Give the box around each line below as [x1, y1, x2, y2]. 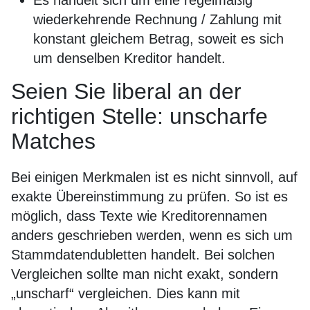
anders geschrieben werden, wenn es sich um [11, 228, 293, 243]
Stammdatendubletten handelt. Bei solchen [11, 247, 275, 262]
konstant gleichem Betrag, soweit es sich [33, 31, 284, 46]
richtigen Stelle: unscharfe [11, 104, 268, 129]
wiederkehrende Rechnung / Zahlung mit [33, 12, 282, 27]
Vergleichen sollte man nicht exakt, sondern [11, 266, 278, 282]
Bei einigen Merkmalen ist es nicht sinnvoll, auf [11, 170, 298, 185]
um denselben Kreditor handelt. [33, 51, 226, 66]
